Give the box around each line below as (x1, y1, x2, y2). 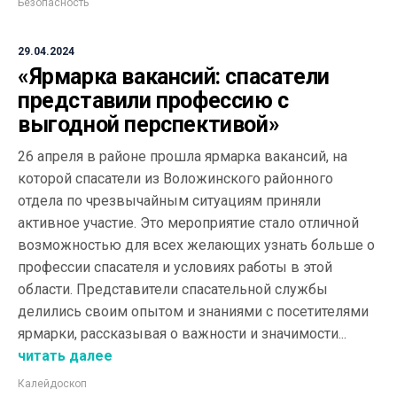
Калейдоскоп (18, 378, 87, 390)
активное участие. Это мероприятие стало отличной (18, 214, 359, 231)
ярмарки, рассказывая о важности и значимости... (18, 325, 346, 342)
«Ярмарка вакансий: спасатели (18, 64, 330, 90)
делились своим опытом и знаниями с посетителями (18, 303, 369, 320)
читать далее (18, 347, 113, 364)
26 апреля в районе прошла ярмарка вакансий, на (18, 148, 347, 165)
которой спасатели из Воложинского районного (18, 170, 333, 187)
